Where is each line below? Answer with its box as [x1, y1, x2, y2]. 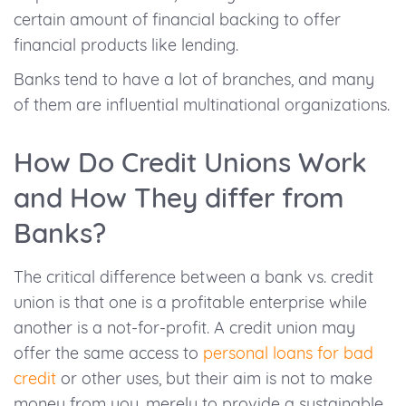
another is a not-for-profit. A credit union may [14, 317, 355, 339]
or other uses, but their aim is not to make [56, 368, 372, 390]
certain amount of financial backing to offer [14, 9, 341, 31]
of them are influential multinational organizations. [14, 94, 390, 116]
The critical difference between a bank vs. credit [14, 266, 373, 288]
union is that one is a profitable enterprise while [14, 292, 367, 314]
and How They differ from [14, 180, 344, 216]
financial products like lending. [14, 34, 238, 56]
